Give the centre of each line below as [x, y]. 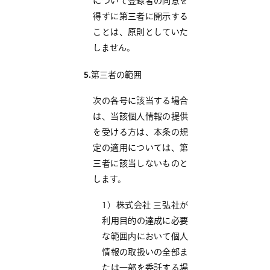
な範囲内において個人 [145, 237]
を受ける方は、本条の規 [141, 133]
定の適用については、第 [141, 149]
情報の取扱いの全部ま [145, 253]
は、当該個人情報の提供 [141, 118]
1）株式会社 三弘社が [145, 206]
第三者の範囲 [117, 76]
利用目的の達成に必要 [145, 222]
